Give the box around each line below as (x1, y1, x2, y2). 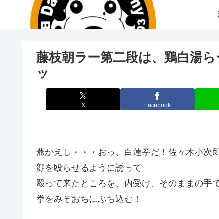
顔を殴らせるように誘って (36, 163, 142, 173)
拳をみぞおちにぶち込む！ (36, 194, 142, 204)
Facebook (144, 101, 171, 109)
